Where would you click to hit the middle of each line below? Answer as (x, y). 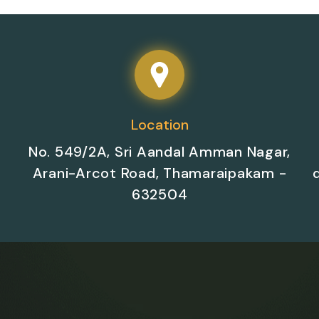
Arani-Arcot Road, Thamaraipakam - (159, 173)
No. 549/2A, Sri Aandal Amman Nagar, (159, 152)
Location (159, 125)
